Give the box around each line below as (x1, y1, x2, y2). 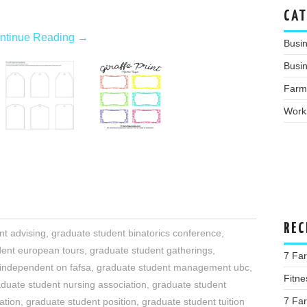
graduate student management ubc (97, 262, 249, 273)
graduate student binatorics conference (51, 228, 221, 238)
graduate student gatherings (90, 245, 212, 256)
